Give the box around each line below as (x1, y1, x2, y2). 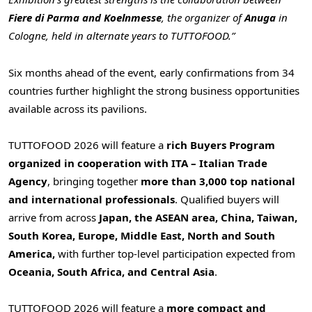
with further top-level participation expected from (55, 246, 295, 260)
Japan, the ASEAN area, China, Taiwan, (99, 210, 297, 224)
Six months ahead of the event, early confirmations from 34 (8, 65, 295, 79)
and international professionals (8, 192, 175, 206)
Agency (8, 173, 47, 188)
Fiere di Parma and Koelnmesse (8, 10, 162, 25)
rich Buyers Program (164, 137, 275, 152)
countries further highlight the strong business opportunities (8, 83, 299, 97)
